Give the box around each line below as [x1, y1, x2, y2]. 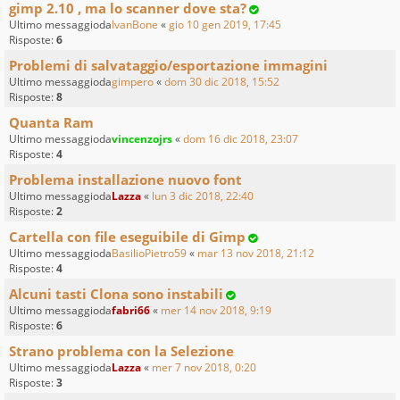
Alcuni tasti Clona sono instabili [9, 285, 223, 304]
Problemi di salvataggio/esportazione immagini [9, 56, 328, 75]
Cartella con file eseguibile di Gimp [9, 228, 246, 246]
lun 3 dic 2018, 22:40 [152, 188, 254, 204]
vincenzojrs [112, 131, 172, 147]
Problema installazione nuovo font [9, 171, 242, 189]
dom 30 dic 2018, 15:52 [164, 74, 279, 90]
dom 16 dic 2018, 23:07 [183, 131, 298, 147]
